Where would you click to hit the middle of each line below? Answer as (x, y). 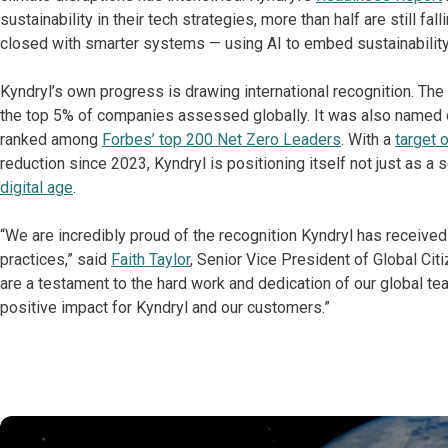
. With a (368, 139)
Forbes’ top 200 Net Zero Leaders (221, 139)
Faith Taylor (150, 259)
